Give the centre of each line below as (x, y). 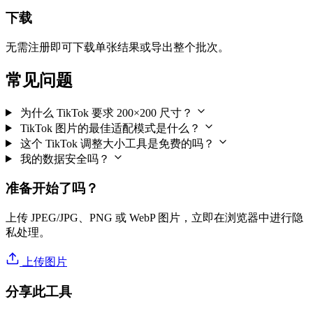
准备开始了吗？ (52, 189)
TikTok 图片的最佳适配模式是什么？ (110, 128)
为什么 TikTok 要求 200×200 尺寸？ (106, 112)
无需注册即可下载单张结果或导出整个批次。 (117, 47)
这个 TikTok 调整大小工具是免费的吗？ (117, 143)
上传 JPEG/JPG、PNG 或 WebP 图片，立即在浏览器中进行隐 (154, 218)
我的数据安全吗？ (65, 159)
